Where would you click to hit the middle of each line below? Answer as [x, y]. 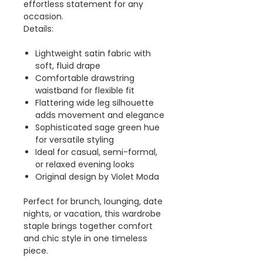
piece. [36, 250]
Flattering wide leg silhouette [95, 102]
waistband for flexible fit [85, 90]
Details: [38, 28]
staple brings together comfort [88, 226]
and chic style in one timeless [85, 238]
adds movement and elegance [100, 115]
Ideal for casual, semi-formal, [96, 152]
